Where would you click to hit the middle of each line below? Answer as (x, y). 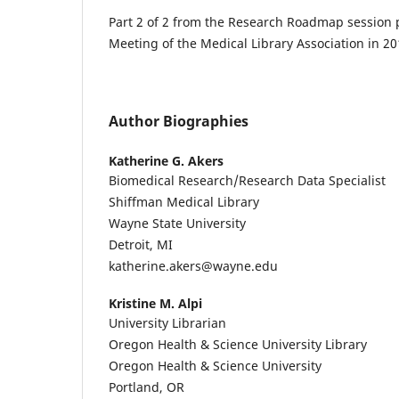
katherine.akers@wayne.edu (193, 265)
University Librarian (167, 322)
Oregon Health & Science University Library (238, 344)
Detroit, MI (141, 244)
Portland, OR (147, 387)
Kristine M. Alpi (155, 303)
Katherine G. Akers (166, 160)
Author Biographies (179, 121)
